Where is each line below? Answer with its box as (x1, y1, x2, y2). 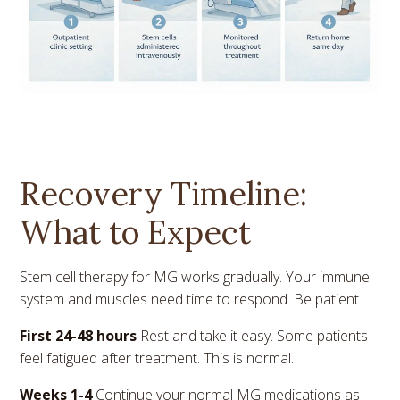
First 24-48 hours (20, 326, 141, 346)
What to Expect (20, 212, 252, 254)
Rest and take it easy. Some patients (140, 326, 369, 346)
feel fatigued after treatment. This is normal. (20, 348, 295, 369)
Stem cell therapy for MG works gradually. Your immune (20, 267, 371, 287)
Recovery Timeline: (20, 173, 308, 215)
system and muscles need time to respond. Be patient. (20, 289, 362, 310)
